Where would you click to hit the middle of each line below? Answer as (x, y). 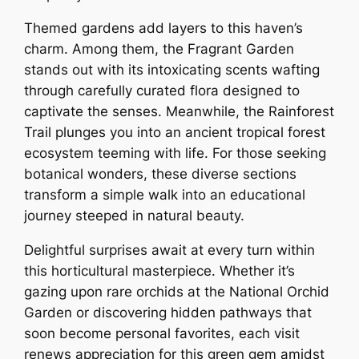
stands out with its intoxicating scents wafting (172, 70)
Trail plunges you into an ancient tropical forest (175, 133)
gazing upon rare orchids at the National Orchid (177, 292)
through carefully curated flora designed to (162, 91)
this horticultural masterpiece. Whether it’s (160, 271)
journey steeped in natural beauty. (135, 216)
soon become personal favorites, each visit (162, 334)
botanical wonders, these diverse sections (161, 174)
